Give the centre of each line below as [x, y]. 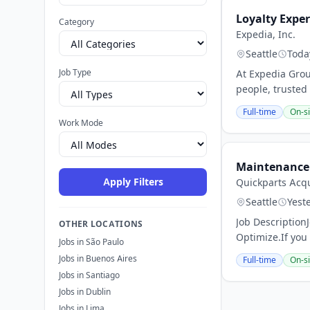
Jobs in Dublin [85, 292]
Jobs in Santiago [89, 275]
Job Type [75, 72]
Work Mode [81, 123]
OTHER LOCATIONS [101, 224]
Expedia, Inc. [266, 34]
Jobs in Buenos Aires [98, 258]
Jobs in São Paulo [91, 242]
